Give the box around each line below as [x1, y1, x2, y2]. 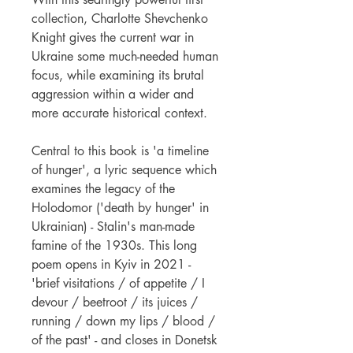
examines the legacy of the [32, 180, 175, 197]
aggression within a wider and [32, 85, 194, 102]
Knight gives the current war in [32, 28, 194, 46]
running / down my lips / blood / [32, 312, 215, 329]
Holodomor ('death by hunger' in [32, 199, 209, 216]
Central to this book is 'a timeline [32, 142, 209, 159]
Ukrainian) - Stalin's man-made [32, 217, 195, 235]
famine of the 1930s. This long [32, 236, 197, 254]
